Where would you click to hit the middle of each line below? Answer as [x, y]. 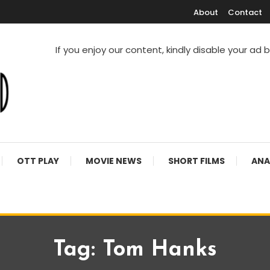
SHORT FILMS [196, 161]
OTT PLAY [38, 161]
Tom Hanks [160, 250]
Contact [245, 12]
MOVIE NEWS [114, 161]
